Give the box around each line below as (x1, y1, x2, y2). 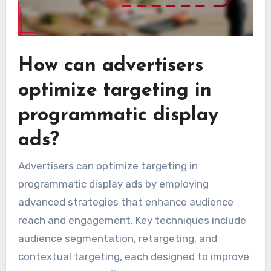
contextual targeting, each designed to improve (18, 250, 249, 263)
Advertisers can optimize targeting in (18, 160, 198, 172)
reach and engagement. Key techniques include (18, 214, 246, 227)
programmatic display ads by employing (18, 178, 209, 191)
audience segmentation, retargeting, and (18, 232, 217, 245)
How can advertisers (18, 56, 203, 76)
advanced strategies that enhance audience (18, 196, 233, 209)
